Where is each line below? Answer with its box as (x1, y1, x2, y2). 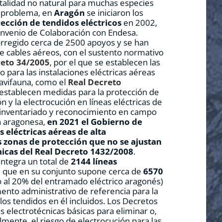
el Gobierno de (81, 116, 143, 128)
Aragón (54, 7, 87, 19)
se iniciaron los (87, 7, 144, 19)
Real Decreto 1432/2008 (35, 146, 134, 158)
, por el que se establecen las (50, 56, 161, 68)
